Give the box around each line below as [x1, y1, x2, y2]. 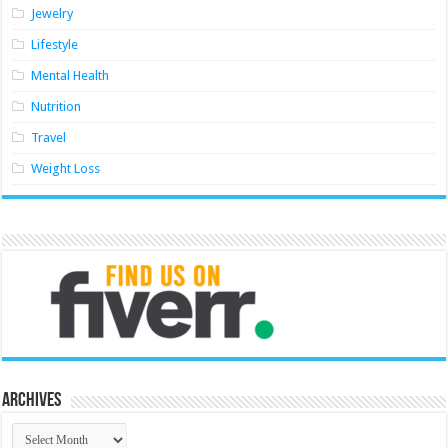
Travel [31, 130, 67, 145]
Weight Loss [31, 161, 101, 176]
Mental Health [31, 68, 110, 83]
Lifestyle [31, 37, 79, 52]
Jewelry [31, 6, 74, 21]
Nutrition [31, 99, 82, 114]
